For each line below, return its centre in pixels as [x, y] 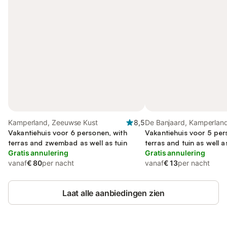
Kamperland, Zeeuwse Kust [53, 122]
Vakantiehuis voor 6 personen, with [68, 133]
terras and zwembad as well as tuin [68, 143]
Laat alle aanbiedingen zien [113, 193]
